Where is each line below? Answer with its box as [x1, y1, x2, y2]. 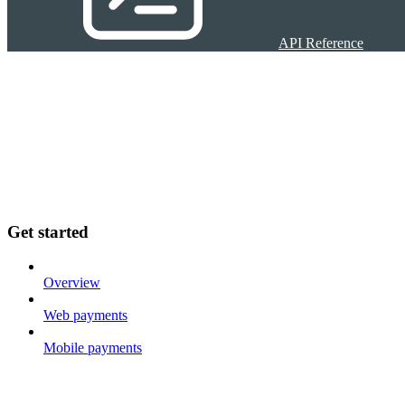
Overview [43, 275, 100, 291]
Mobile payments [43, 340, 142, 356]
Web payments [43, 307, 127, 324]
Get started [7, 221, 89, 241]
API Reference [278, 34, 363, 51]
